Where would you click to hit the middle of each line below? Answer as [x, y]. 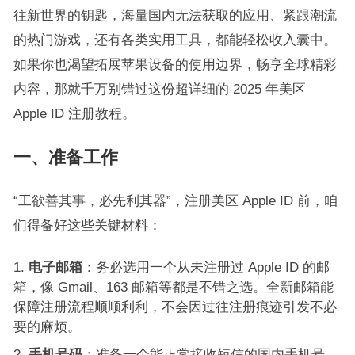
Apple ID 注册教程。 [74, 113]
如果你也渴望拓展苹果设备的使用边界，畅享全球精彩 [175, 64]
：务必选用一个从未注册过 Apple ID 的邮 [206, 267]
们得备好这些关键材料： [87, 225]
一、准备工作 [65, 157]
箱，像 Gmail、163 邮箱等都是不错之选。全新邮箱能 [173, 287]
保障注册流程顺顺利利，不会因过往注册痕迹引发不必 [175, 307]
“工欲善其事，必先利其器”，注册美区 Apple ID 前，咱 [175, 200]
